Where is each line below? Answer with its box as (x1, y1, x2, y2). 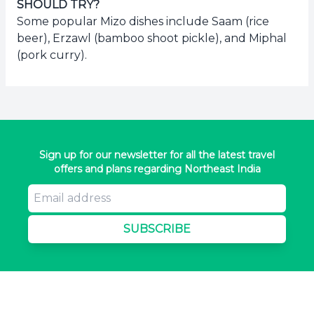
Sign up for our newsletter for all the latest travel (39, 148, 275, 161)
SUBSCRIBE (123, 221, 191, 235)
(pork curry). (17, 48, 87, 62)
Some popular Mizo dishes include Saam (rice (17, 14, 269, 28)
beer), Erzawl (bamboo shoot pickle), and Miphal (17, 31, 287, 45)
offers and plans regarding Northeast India (53, 162, 261, 175)
